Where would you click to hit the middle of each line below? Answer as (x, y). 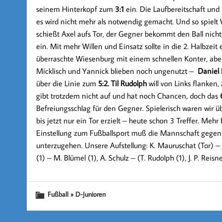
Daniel (208, 71)
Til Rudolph (130, 83)
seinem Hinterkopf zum (75, 9)
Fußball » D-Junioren (76, 194)
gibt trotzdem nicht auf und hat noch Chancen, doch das (128, 96)
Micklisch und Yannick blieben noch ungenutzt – (117, 71)
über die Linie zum (67, 83)
